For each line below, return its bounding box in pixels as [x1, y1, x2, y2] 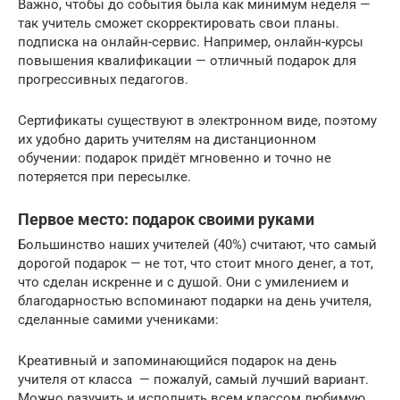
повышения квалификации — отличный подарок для [18, 52, 356, 69]
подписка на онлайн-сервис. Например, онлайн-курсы [18, 33, 363, 50]
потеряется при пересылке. [18, 168, 195, 185]
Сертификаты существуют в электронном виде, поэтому [18, 112, 377, 129]
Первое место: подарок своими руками [18, 209, 314, 229]
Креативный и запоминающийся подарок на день [18, 352, 337, 369]
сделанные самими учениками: [18, 311, 226, 328]
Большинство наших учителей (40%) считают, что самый [18, 236, 377, 253]
